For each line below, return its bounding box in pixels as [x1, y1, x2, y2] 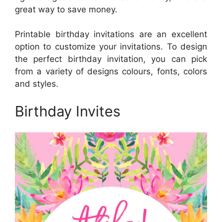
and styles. [15, 79, 58, 89]
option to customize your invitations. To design [15, 42, 207, 52]
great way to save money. [15, 4, 117, 14]
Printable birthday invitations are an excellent [15, 29, 207, 40]
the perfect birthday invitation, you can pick [15, 54, 207, 64]
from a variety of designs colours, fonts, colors [15, 66, 207, 77]
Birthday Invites [15, 102, 120, 120]
